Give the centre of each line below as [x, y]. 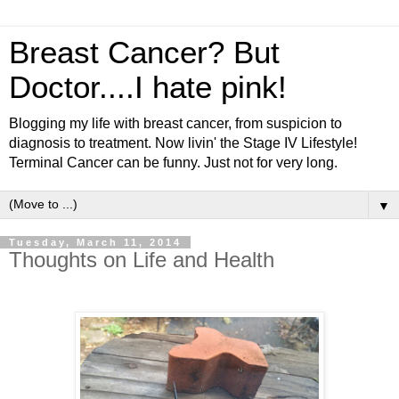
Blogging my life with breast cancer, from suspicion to [175, 123]
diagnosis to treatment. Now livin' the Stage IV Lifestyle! [183, 143]
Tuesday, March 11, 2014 [95, 242]
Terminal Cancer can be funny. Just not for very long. [180, 163]
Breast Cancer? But [144, 53]
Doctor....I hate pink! [148, 87]
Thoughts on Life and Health [142, 260]
